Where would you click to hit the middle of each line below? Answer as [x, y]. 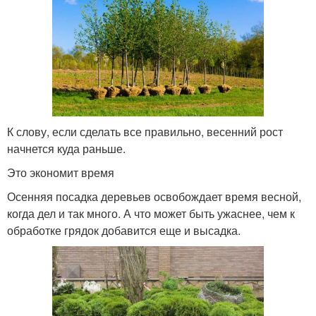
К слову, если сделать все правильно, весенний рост [145, 131]
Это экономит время [61, 172]
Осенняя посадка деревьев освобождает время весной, [154, 196]
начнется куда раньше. [66, 148]
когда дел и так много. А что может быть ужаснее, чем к [151, 213]
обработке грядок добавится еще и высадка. [124, 230]
